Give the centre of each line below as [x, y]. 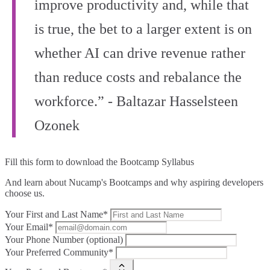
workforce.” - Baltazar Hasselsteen [136, 102]
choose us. [25, 193]
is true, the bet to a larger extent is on [143, 29]
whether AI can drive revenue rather [140, 53]
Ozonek [57, 126]
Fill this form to [35, 162]
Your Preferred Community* [59, 253]
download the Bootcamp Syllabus [130, 162]
